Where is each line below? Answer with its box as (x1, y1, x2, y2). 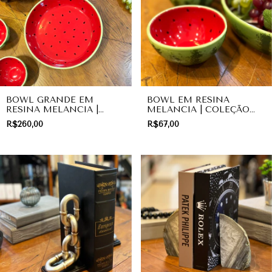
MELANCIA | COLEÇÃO (146, 104, 250, 115)
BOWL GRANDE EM (6, 94, 93, 105)
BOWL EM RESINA (146, 94, 229, 105)
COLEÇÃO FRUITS (6, 114, 85, 124)
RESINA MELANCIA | (6, 104, 98, 115)
